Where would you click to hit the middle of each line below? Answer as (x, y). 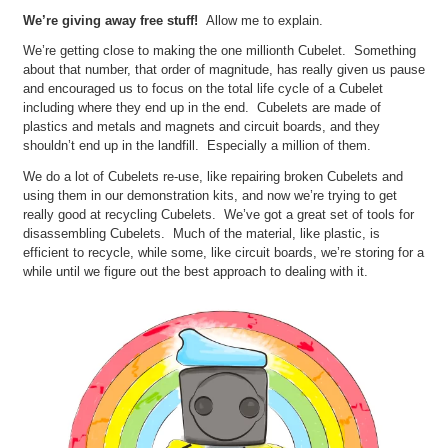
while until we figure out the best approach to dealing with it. (195, 271)
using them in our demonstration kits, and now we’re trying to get (209, 195)
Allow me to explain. (264, 20)
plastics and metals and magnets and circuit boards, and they (201, 127)
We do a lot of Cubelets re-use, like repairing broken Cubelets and (212, 176)
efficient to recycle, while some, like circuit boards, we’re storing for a (223, 252)
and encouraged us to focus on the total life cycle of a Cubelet (202, 89)
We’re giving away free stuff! (114, 20)
